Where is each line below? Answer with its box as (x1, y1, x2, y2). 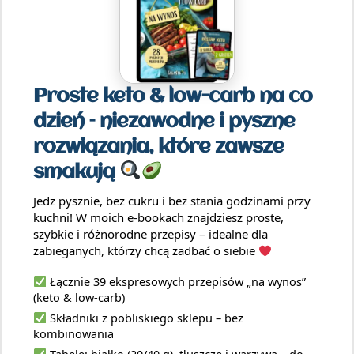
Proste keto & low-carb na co (33, 86, 313, 107)
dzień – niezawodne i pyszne (33, 111, 296, 133)
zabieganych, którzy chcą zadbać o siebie (33, 243, 258, 259)
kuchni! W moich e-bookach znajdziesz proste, (33, 209, 284, 226)
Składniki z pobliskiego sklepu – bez (46, 310, 243, 326)
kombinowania (33, 326, 114, 342)
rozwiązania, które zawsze (33, 137, 284, 158)
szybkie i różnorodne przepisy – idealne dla (33, 226, 268, 243)
